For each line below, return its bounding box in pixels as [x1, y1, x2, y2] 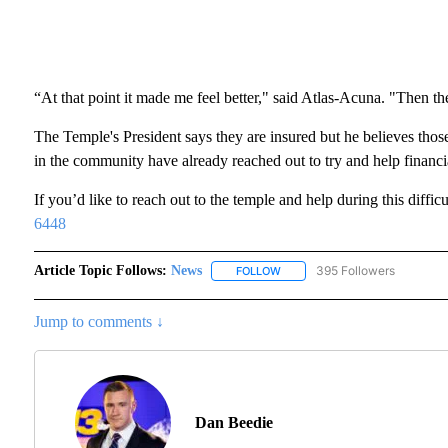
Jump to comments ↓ [33, 313, 164, 331]
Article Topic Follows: [33, 263, 167, 279]
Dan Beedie [194, 414, 273, 432]
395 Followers [315, 263, 395, 279]
